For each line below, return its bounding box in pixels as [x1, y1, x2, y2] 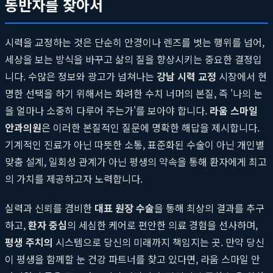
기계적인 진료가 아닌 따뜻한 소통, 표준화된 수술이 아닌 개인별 [5, 136, 264, 152]
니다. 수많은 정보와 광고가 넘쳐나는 [5, 68, 157, 83]
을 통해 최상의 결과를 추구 [154, 200, 264, 215]
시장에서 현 [216, 68, 267, 83]
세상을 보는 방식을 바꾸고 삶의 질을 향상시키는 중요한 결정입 [5, 51, 262, 66]
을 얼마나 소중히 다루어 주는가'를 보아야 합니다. [5, 102, 210, 118]
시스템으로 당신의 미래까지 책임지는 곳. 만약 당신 [53, 234, 264, 249]
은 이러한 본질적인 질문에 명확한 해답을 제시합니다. [41, 119, 260, 135]
